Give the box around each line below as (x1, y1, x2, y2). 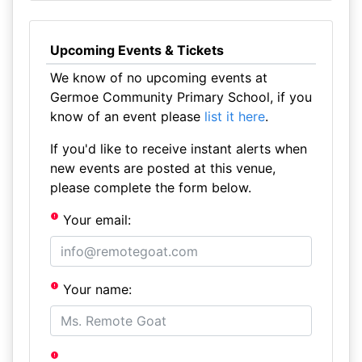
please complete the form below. (49, 179, 251, 196)
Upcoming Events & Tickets (49, 42, 224, 58)
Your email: (59, 212, 132, 228)
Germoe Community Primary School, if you (49, 89, 312, 105)
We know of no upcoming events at (49, 69, 267, 86)
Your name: (59, 281, 133, 297)
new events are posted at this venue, (49, 160, 276, 176)
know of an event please (49, 108, 204, 124)
